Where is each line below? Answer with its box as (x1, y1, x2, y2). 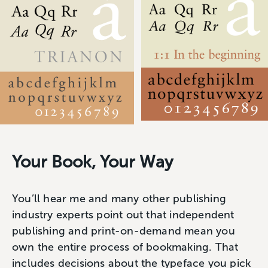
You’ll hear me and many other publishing (12, 191, 227, 205)
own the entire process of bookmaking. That (12, 240, 239, 254)
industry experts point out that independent (12, 208, 234, 221)
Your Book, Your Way (12, 151, 173, 172)
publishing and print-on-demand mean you (12, 224, 235, 237)
